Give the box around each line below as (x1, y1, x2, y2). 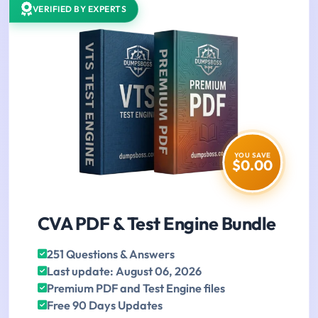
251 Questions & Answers (47, 247, 175, 262)
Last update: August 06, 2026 (47, 264, 202, 279)
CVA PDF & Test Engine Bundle (38, 212, 276, 236)
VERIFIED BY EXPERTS (32, 4, 126, 15)
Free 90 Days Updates (47, 298, 163, 313)
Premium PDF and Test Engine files (47, 281, 225, 296)
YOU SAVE (234, 150, 271, 160)
